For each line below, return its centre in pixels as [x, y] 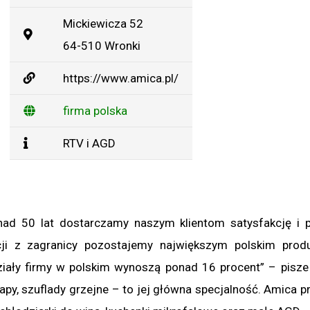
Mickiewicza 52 [103, 24]
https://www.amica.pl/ [121, 78]
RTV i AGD [89, 143]
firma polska [95, 111]
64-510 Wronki [102, 46]
